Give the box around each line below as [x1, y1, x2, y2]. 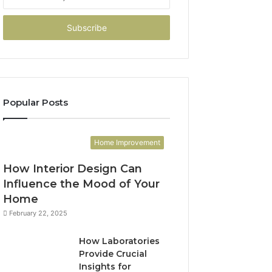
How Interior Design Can [3, 161, 143, 175]
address [2, 22, 33, 33]
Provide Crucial [79, 248, 148, 259]
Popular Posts [3, 96, 69, 108]
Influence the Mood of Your [3, 177, 160, 191]
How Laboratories [79, 235, 160, 246]
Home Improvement [94, 137, 160, 147]
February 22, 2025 [9, 208, 68, 217]
